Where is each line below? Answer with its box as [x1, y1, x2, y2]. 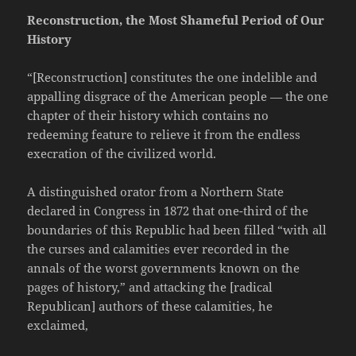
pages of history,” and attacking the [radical [27, 279, 273, 296]
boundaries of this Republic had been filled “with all [27, 222, 327, 238]
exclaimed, [27, 317, 89, 334]
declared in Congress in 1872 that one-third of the [27, 203, 309, 219]
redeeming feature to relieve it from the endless [27, 126, 301, 143]
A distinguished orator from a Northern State [27, 184, 284, 200]
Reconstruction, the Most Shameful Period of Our [27, 12, 325, 29]
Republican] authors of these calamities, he [27, 298, 273, 315]
